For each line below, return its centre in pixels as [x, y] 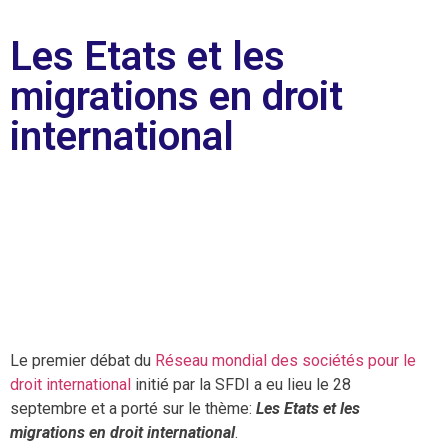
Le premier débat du [82, 361]
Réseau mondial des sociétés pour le [285, 361]
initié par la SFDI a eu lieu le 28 [241, 385]
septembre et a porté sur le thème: [133, 409]
